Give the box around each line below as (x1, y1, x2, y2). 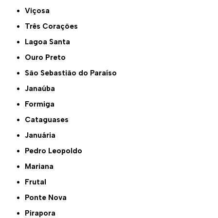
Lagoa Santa (29, 37, 71, 47)
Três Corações (30, 22, 78, 31)
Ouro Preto (31, 53, 66, 62)
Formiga (29, 100, 55, 109)
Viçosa (30, 6, 50, 16)
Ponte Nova (29, 193, 67, 202)
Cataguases (31, 115, 69, 125)
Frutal (29, 178, 47, 187)
